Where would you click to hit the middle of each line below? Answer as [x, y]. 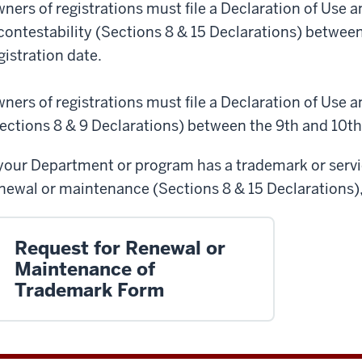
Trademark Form [89, 290]
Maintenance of [85, 269]
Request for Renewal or [120, 248]
